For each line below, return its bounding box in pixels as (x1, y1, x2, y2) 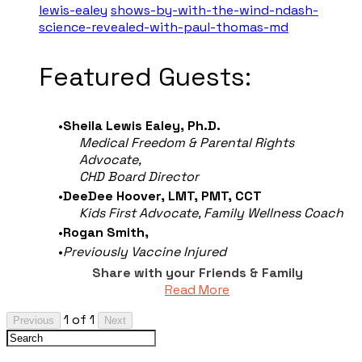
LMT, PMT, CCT (165, 187, 262, 205)
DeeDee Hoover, (63, 187, 165, 205)
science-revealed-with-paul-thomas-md (39, 19, 288, 36)
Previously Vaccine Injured (63, 243, 226, 261)
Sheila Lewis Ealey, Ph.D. (63, 117, 221, 135)
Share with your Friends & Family (91, 264, 303, 282)
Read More (165, 281, 229, 299)
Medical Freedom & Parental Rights (79, 134, 294, 152)
